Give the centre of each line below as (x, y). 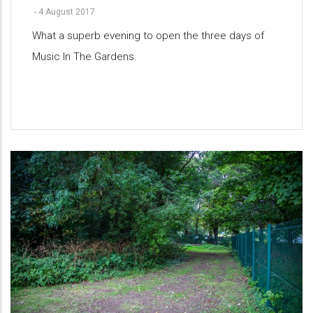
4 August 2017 (67, 12)
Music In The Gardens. (85, 56)
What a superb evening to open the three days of (148, 35)
